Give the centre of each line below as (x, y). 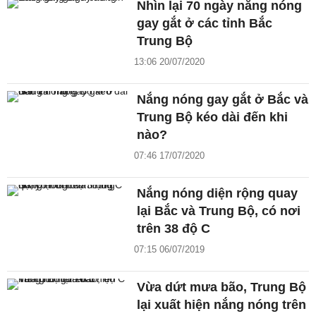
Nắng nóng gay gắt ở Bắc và (223, 100)
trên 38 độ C (174, 229)
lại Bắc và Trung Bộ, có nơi (219, 211)
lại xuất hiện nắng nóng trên (222, 305)
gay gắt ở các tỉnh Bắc (205, 24)
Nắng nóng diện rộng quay (218, 194)
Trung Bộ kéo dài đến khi (213, 117)
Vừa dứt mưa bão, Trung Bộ (222, 287)
